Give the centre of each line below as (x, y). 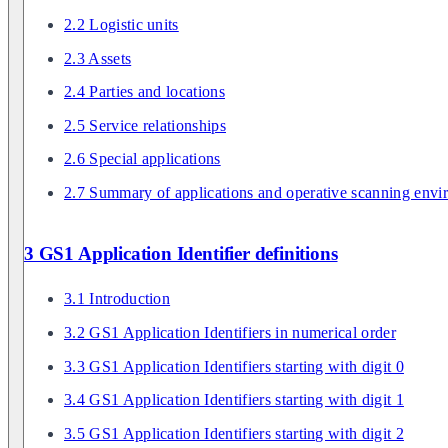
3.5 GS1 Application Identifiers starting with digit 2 (234, 433)
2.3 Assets (98, 58)
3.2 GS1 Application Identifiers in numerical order (230, 332)
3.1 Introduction (117, 299)
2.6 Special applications (142, 159)
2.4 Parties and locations (144, 92)
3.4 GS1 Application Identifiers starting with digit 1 (234, 400)
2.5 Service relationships (145, 125)
